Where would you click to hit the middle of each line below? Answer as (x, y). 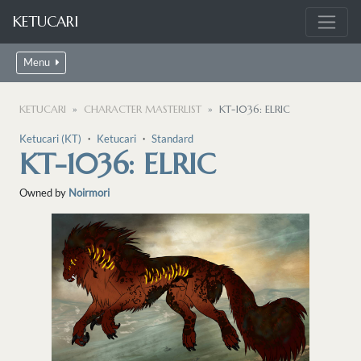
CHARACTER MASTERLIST (143, 110)
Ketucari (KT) (50, 139)
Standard (172, 139)
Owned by (44, 193)
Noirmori (89, 193)
